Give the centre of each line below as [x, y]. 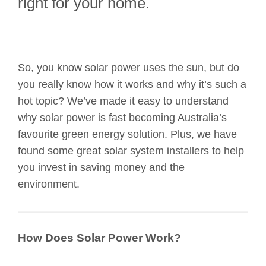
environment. [49, 184]
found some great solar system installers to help [131, 151]
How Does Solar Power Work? [99, 238]
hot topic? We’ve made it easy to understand [123, 101]
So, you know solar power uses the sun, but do [129, 68]
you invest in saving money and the [101, 168]
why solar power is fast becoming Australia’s [122, 118]
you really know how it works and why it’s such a [132, 85]
